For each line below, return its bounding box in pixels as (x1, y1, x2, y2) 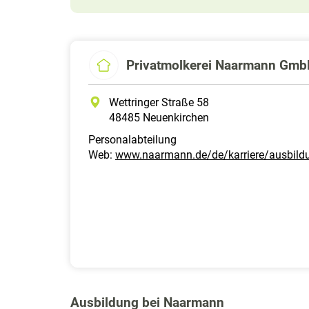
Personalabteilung (88, 133, 177, 147)
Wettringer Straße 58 (109, 96, 209, 110)
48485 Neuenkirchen (109, 111, 209, 125)
